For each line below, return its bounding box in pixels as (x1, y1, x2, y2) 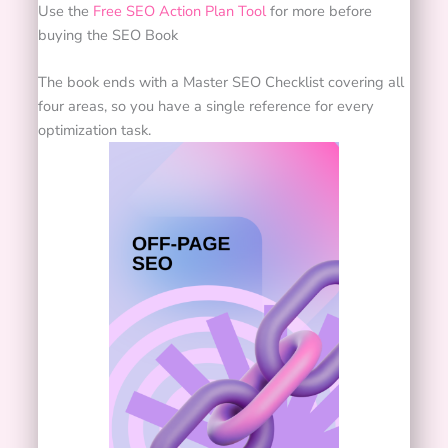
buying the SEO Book (38, 25, 179, 46)
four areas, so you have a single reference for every (38, 96, 375, 117)
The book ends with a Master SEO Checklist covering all (38, 72, 405, 93)
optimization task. (38, 120, 152, 141)
